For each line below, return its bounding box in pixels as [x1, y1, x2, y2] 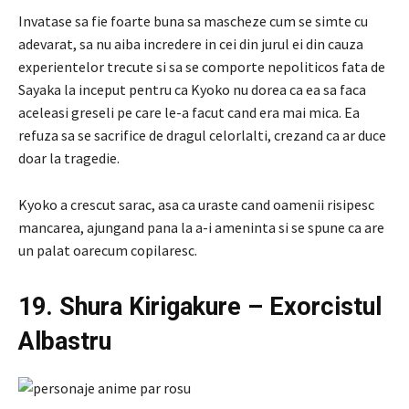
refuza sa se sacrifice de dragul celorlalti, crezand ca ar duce [18, 125, 386, 144]
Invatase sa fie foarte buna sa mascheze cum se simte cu [18, 11, 368, 30]
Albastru [18, 326, 111, 356]
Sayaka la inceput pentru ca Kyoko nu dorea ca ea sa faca [18, 79, 366, 99]
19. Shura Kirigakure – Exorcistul [18, 291, 382, 321]
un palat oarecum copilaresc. [18, 240, 197, 259]
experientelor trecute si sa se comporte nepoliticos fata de [18, 57, 385, 76]
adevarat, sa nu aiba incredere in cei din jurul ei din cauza [18, 34, 363, 53]
